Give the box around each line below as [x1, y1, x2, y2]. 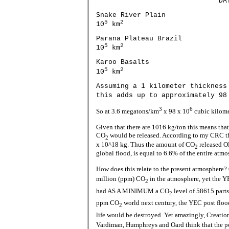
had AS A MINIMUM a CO [96, 187, 169, 195]
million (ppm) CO [96, 175, 145, 183]
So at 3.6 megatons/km [96, 107, 159, 116]
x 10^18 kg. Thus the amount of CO [96, 140, 195, 148]
